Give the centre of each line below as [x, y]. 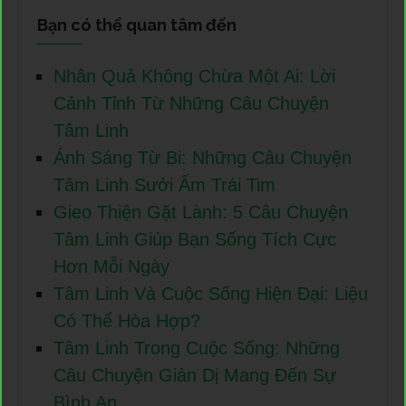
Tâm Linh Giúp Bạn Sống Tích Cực [195, 240]
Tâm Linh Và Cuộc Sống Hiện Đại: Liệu [211, 294]
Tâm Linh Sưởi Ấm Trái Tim [164, 185]
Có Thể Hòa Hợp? [127, 321]
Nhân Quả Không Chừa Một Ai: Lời [194, 77]
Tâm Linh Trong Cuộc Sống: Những [197, 348]
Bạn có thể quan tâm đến [137, 25]
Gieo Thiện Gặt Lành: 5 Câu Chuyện [201, 213]
